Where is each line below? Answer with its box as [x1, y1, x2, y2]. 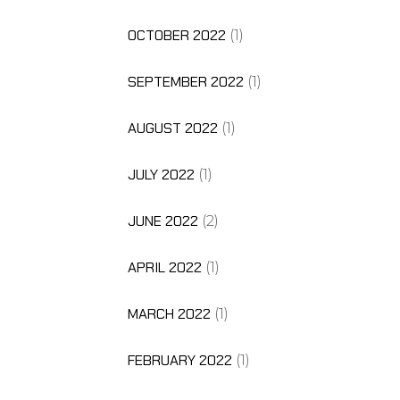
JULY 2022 [127, 164, 195, 184]
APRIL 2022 [127, 257, 202, 277]
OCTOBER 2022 [127, 25, 226, 45]
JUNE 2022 [127, 211, 198, 230]
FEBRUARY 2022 [127, 350, 232, 370]
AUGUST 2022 [127, 118, 218, 137]
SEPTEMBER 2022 [127, 71, 244, 91]
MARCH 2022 [127, 304, 211, 323]
